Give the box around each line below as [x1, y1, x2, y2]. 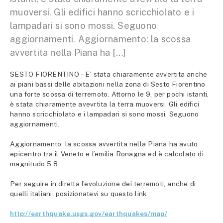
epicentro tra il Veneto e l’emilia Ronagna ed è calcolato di [10, 150, 204, 158]
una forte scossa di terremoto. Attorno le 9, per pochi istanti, [10, 90, 209, 98]
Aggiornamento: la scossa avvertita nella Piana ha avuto [10, 140, 198, 148]
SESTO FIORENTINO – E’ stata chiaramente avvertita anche [10, 70, 208, 78]
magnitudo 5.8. [10, 160, 60, 168]
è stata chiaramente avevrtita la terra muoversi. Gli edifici [10, 100, 200, 108]
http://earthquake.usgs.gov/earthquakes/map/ [10, 210, 167, 218]
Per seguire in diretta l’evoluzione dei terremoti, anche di [10, 180, 196, 188]
